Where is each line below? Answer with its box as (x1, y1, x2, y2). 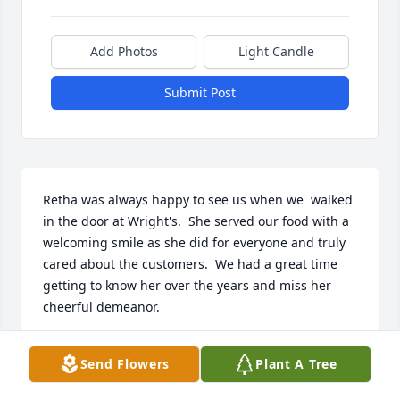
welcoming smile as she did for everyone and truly (43, 234, 346, 252)
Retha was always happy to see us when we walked (43, 191, 353, 209)
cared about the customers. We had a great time (43, 255, 337, 273)
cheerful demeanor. (43, 298, 167, 316)
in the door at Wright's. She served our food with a (43, 212, 349, 230)
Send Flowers (79, 355, 171, 372)
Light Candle (238, 43, 314, 61)
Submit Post (164, 84, 236, 102)
